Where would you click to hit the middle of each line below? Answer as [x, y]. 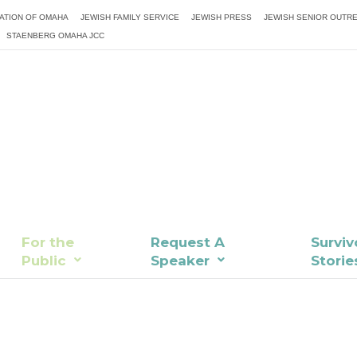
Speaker [180, 261]
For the [48, 243]
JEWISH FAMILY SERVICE [130, 17]
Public [44, 261]
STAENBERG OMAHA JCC [56, 35]
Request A [188, 243]
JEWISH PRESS [222, 17]
